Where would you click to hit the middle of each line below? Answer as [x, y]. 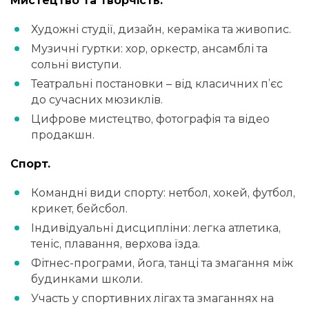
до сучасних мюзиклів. [97, 99]
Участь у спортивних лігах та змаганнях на [152, 299]
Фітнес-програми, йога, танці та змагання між [162, 263]
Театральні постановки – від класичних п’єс [157, 83]
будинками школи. [87, 279]
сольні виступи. [76, 64]
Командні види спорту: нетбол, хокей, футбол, [163, 193]
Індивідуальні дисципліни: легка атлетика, [156, 228]
